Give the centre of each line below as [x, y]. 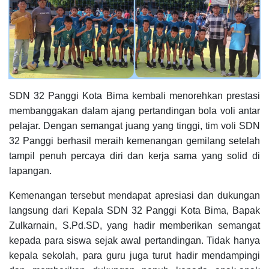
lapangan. [30, 171]
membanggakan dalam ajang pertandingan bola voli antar [134, 111]
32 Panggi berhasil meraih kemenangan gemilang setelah [134, 141]
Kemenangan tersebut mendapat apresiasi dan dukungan [134, 195]
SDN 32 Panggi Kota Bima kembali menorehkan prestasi [134, 96]
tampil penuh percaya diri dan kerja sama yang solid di [134, 156]
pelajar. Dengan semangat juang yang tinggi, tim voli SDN [134, 126]
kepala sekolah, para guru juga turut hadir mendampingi [134, 255]
